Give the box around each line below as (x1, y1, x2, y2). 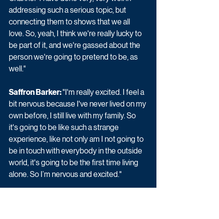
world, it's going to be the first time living (9, 157, 140, 167)
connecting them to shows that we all (9, 17, 131, 26)
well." (9, 64, 26, 73)
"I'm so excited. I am (71, 193, 137, 202)
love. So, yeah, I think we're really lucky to (9, 28, 143, 38)
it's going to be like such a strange (9, 122, 120, 132)
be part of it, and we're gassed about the (9, 40, 142, 50)
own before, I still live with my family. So (9, 110, 137, 120)
